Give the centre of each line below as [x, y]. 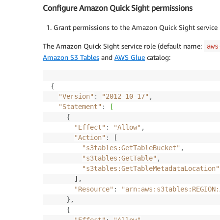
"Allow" [127, 127]
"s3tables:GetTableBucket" [131, 148]
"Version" [76, 96]
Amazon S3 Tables [71, 57]
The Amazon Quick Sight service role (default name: [123, 46]
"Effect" [90, 127]
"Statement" [80, 107]
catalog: [158, 57]
